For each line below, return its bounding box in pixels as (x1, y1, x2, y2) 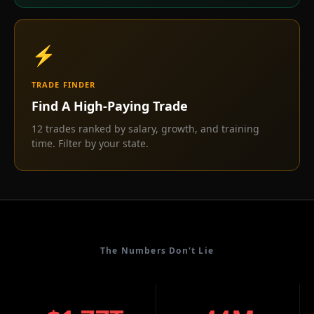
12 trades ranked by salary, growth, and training (32, 122, 259, 135)
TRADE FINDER (32, 79, 96, 90)
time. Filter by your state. (32, 137, 149, 150)
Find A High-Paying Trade (32, 97, 188, 114)
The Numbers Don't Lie (100, 245, 214, 257)
